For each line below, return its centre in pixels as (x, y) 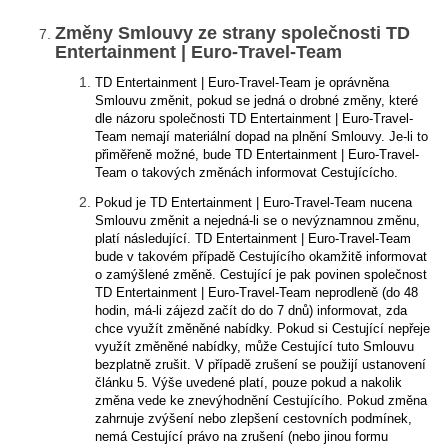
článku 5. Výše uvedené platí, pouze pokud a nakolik (248, 382)
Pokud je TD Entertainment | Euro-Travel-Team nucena (253, 202)
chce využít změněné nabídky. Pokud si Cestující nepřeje (262, 328)
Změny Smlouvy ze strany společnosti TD (232, 33)
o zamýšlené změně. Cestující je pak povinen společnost (261, 274)
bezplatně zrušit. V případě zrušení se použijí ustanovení (260, 364)
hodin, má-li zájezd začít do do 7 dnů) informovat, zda (251, 310)
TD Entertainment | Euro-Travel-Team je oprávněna (242, 82)
